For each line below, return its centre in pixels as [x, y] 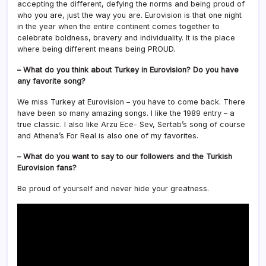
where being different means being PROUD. [96, 49]
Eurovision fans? [47, 168]
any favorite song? [51, 81]
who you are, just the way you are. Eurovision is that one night [129, 15]
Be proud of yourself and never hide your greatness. [113, 189]
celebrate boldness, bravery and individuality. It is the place [126, 38]
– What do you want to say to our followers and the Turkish [125, 156]
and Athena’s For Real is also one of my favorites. [108, 136]
